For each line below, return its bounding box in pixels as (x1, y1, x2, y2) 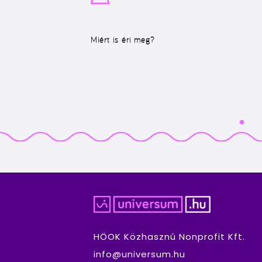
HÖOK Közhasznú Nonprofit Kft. (93, 230, 245, 243)
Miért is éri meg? (90, 35, 154, 45)
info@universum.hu (93, 248, 185, 261)
